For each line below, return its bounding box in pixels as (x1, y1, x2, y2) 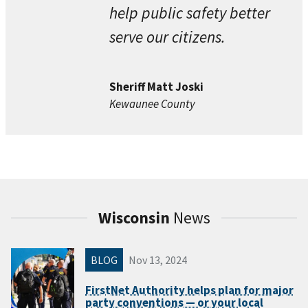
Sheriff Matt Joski (109, 78, 204, 94)
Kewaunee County (109, 96, 196, 111)
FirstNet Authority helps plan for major (85, 283, 294, 298)
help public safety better (109, 2, 271, 23)
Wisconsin (98, 207, 173, 228)
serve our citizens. (109, 26, 226, 47)
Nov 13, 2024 (129, 252, 187, 267)
